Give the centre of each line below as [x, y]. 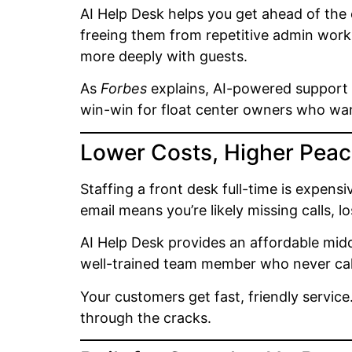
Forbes [124, 89]
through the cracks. [146, 317]
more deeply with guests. [164, 56]
